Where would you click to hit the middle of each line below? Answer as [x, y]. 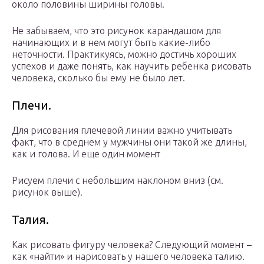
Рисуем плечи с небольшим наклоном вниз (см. [118, 181]
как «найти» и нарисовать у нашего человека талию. [128, 257]
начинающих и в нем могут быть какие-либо [111, 43]
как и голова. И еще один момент [86, 154]
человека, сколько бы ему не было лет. [98, 78]
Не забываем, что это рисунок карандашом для [116, 31]
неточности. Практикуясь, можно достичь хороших [124, 55]
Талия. [30, 220]
